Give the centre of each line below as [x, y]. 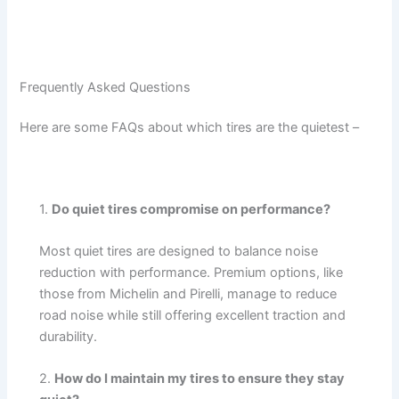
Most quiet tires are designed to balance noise [179, 251]
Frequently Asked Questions [106, 87]
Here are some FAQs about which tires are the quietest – [190, 128]
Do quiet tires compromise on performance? [191, 209]
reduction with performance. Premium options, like [191, 272]
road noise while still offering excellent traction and [193, 315]
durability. [69, 336]
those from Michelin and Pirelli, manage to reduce [188, 293]
